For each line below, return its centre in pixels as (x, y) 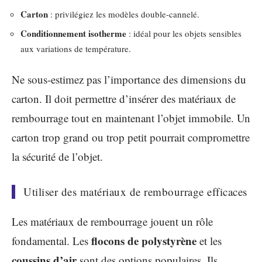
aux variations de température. (76, 49)
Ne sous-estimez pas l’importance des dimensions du (129, 79)
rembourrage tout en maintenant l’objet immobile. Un (131, 118)
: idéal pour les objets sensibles (184, 33)
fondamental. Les (51, 241)
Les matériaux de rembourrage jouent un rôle (112, 221)
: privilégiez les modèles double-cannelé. (124, 14)
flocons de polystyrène (144, 241)
